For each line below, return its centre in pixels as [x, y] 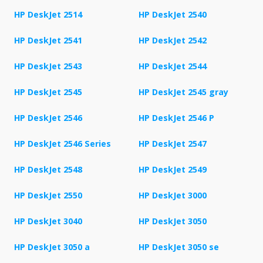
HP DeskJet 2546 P [176, 118]
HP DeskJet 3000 [173, 195]
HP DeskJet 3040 [48, 221]
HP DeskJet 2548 [48, 170]
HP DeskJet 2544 [173, 66]
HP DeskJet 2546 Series [63, 144]
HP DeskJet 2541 [48, 41]
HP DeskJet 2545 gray [183, 92]
